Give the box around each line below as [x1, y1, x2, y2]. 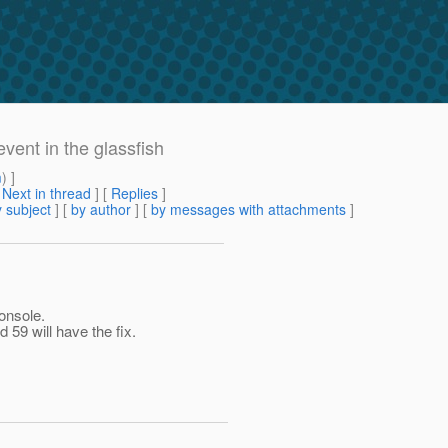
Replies [111, 183, 158, 204]
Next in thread [2, 183, 91, 204]
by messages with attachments [151, 199, 346, 220]
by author [71, 199, 131, 220]
